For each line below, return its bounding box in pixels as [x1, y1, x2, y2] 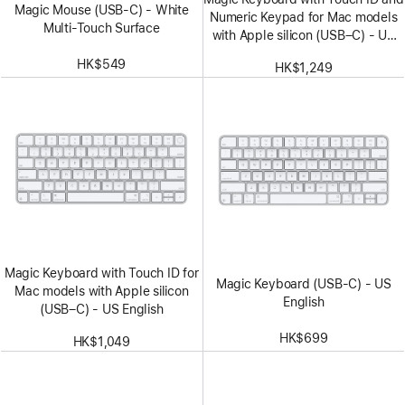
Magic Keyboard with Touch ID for [4, 265, 199, 280]
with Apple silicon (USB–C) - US [212, 28, 395, 43]
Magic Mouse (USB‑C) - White [14, 3, 189, 18]
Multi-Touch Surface [42, 21, 160, 36]
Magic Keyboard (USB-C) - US [215, 276, 391, 291]
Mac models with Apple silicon [14, 283, 189, 298]
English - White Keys [244, 46, 363, 61]
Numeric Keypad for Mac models [210, 10, 398, 25]
